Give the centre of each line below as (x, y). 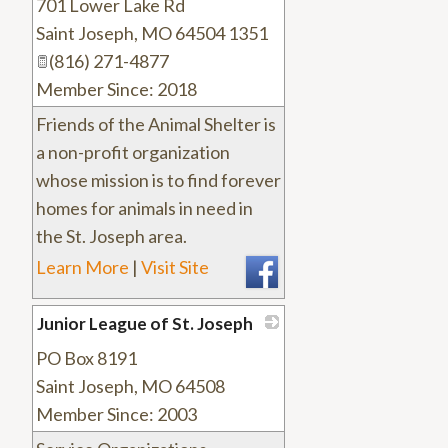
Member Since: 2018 (116, 89)
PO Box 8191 (86, 358)
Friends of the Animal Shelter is (156, 124)
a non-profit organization (133, 152)
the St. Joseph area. (111, 236)
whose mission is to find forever (158, 180)
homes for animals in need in (144, 208)
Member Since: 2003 (116, 414)
